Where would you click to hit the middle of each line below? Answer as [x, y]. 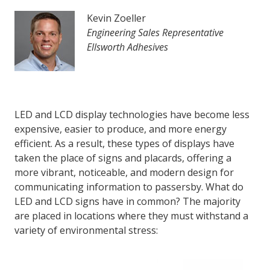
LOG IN [53, 34]
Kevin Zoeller [116, 18]
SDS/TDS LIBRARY [53, 79]
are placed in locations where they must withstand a [131, 216]
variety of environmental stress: [86, 230]
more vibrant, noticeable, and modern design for [124, 172]
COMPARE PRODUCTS [61, 100]
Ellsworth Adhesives [127, 47]
